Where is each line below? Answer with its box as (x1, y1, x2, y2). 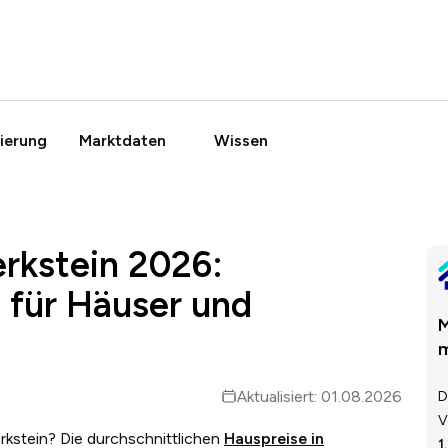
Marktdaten (79, 130, 166, 150)
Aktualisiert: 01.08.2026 (237, 387, 402, 407)
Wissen (214, 130, 268, 150)
